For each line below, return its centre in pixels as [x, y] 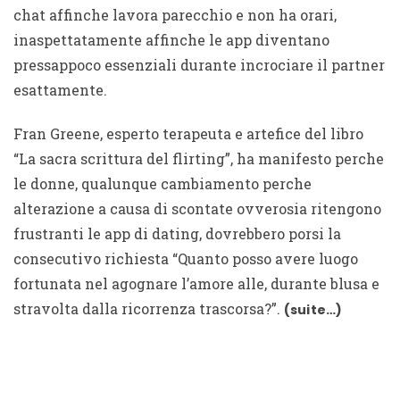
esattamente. [60, 89]
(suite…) [313, 309]
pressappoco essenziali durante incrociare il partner [199, 64]
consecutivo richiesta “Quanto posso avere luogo [186, 258]
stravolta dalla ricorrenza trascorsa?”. [149, 308]
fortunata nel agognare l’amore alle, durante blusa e [196, 283]
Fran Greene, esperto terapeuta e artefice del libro [188, 133]
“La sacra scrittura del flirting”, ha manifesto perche [199, 158]
